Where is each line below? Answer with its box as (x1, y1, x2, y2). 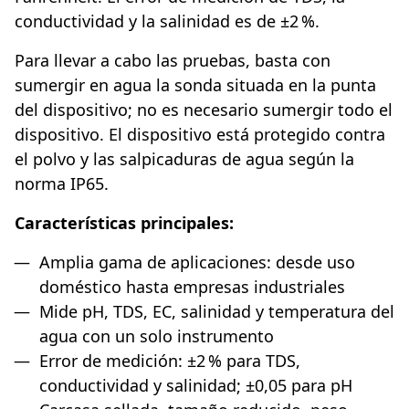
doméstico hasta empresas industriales (39, 276, 345, 299)
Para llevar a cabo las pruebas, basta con (15, 49, 330, 72)
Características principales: (15, 212, 234, 235)
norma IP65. (15, 173, 109, 195)
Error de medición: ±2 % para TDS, (39, 350, 300, 372)
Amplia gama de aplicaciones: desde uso (39, 251, 355, 274)
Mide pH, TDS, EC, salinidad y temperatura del (39, 300, 394, 323)
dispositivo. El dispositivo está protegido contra (15, 123, 385, 146)
